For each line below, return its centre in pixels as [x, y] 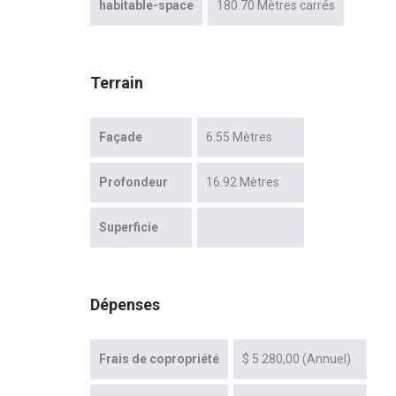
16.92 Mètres [243, 183]
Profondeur [133, 183]
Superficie [129, 228]
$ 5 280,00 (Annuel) [297, 359]
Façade [121, 137]
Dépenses [125, 305]
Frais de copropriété [159, 359]
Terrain [117, 83]
